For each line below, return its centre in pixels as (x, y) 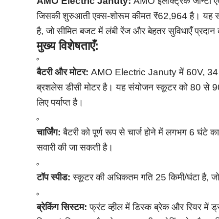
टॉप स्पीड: (54, 177)
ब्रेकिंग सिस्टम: (62, 207)
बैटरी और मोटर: (63, 72)
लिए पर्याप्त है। (60, 103)
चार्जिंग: (49, 132)
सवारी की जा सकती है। (75, 148)
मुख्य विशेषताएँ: (68, 46)
